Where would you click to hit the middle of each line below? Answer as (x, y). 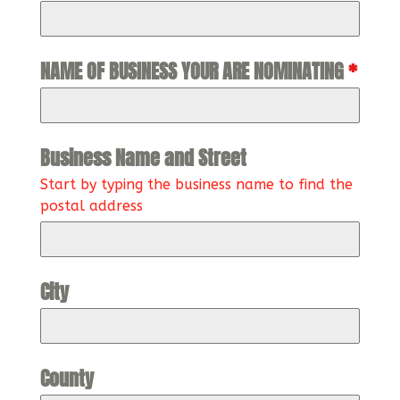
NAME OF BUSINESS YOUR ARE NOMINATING (194, 71)
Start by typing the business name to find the (196, 184)
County (67, 378)
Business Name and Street (143, 158)
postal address (91, 206)
